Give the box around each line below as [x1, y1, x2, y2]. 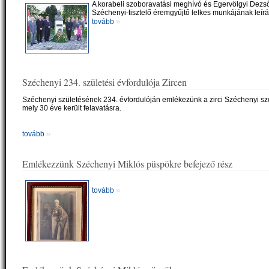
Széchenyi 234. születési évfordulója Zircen [22, 76, 187, 89]
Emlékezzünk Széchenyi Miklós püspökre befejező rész [22, 157, 232, 171]
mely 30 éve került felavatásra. [22, 103, 121, 112]
